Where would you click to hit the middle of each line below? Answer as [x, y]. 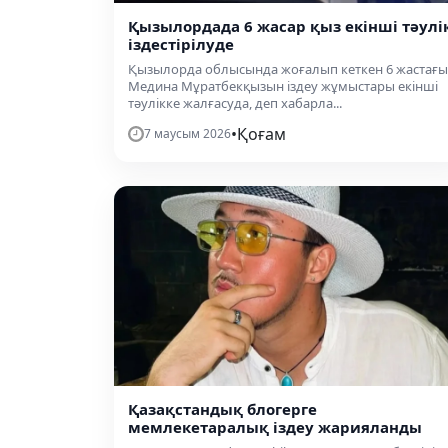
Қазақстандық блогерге [222, 409]
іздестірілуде [181, 43]
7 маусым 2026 [187, 133]
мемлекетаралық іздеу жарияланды [275, 427]
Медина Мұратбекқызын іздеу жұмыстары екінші [283, 85]
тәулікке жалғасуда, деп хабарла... [235, 102]
